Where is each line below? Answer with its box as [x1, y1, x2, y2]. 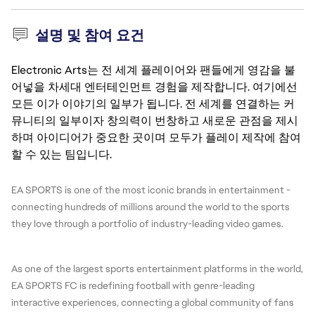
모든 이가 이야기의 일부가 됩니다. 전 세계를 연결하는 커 [11, 96, 295, 111]
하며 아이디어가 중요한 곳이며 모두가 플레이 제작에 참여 [11, 130, 301, 145]
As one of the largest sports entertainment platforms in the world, [11, 262, 303, 275]
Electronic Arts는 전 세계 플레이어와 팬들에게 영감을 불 [11, 63, 295, 77]
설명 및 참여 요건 [34, 26, 144, 44]
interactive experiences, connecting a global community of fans [11, 296, 294, 309]
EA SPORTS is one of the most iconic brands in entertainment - [11, 184, 290, 196]
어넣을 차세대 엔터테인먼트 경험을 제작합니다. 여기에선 [11, 79, 297, 94]
